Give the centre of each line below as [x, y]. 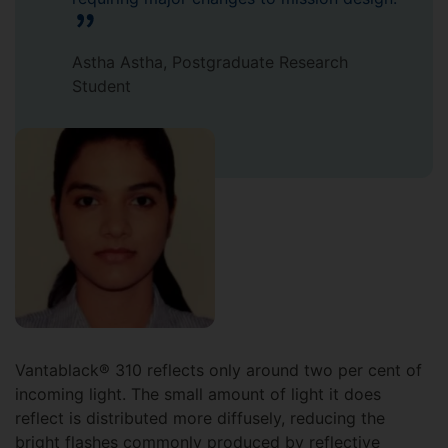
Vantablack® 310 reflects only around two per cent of [218, 370]
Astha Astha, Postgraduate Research [210, 62]
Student [101, 86]
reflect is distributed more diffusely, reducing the [200, 418]
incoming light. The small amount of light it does [198, 394]
